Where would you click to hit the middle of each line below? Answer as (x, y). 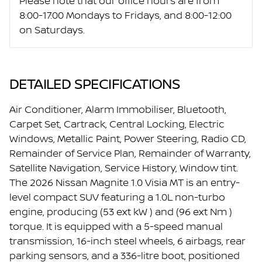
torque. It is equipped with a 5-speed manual (116, 227)
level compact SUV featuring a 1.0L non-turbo (117, 198)
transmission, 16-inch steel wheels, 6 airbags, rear (127, 242)
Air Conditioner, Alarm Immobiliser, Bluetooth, (118, 110)
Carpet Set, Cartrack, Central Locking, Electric (117, 125)
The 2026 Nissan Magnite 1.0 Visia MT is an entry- (125, 183)
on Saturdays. (52, 31)
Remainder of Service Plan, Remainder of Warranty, (130, 154)
